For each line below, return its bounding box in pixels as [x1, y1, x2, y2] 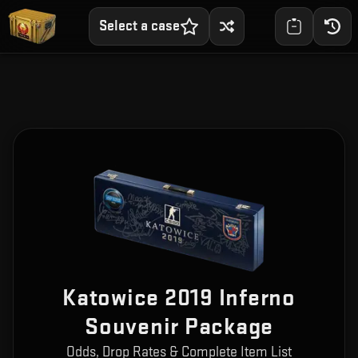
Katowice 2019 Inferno [62, 284, 296, 313]
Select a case [98, 18, 180, 34]
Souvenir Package [85, 312, 273, 342]
